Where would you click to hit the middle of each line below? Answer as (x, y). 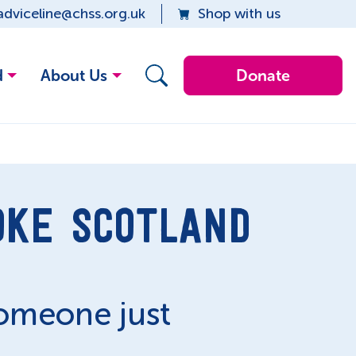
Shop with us (240, 14)
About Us (74, 75)
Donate (263, 75)
